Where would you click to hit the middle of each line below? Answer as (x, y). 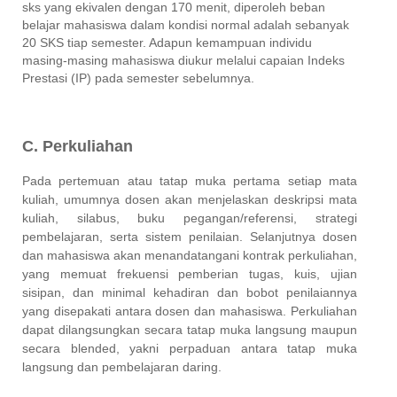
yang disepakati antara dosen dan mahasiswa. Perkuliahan (190, 311)
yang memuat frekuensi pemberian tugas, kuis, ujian (190, 273)
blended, (100, 348)
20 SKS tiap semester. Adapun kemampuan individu (167, 42)
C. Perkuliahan (78, 146)
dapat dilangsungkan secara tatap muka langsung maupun (190, 329)
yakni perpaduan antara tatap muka (244, 348)
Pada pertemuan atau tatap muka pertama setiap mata (190, 180)
